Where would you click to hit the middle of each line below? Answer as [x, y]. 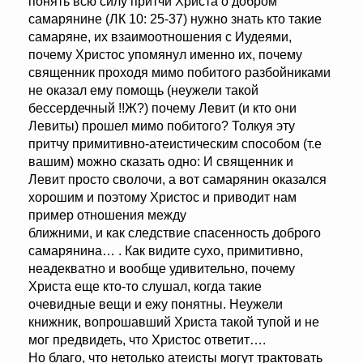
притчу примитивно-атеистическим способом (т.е [175, 144]
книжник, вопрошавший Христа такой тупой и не [174, 322]
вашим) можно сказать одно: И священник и [161, 162]
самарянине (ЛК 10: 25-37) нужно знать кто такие [175, 19]
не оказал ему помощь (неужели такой [143, 91]
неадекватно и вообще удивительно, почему [162, 269]
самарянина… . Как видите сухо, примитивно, [166, 251]
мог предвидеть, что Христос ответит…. [147, 340]
